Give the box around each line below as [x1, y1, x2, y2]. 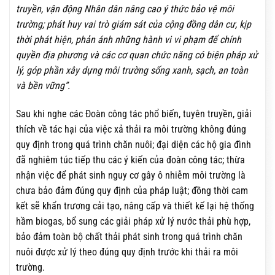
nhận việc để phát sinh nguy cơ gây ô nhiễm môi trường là [16, 169, 246, 181]
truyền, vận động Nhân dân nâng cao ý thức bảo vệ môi [16, 2, 234, 15]
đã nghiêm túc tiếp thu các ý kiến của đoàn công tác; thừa [16, 153, 245, 166]
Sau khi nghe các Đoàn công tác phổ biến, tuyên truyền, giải [16, 107, 252, 120]
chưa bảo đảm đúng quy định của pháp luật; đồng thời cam [16, 184, 248, 196]
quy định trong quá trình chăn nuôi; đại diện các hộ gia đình [16, 138, 251, 150]
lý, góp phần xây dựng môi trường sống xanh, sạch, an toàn [16, 64, 248, 76]
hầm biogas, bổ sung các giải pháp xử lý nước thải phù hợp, [16, 215, 250, 227]
